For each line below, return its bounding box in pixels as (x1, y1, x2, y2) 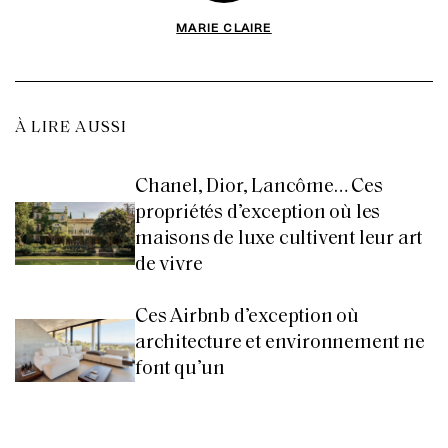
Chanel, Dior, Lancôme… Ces (135, 176, 383, 197)
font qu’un (135, 358, 226, 379)
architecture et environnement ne (135, 332, 425, 353)
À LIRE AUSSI (15, 119, 128, 136)
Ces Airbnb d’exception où (135, 306, 360, 327)
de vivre (135, 254, 203, 275)
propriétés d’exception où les (135, 202, 381, 223)
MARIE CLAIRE (176, 17, 272, 36)
